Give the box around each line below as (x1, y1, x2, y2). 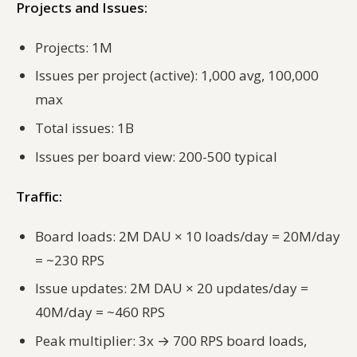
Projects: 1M (35, 37, 112, 57)
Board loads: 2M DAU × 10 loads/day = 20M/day (35, 226, 340, 245)
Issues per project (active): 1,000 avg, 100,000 (35, 66, 319, 85)
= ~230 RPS (35, 250, 104, 269)
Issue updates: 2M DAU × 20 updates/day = (35, 279, 308, 298)
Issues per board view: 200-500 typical (35, 147, 277, 166)
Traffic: (16, 186, 62, 206)
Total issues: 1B (35, 118, 134, 137)
